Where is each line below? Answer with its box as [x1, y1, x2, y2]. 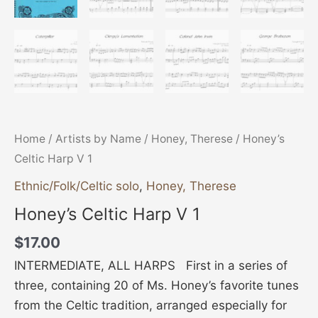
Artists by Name [55, 132, 141, 146]
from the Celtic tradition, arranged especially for [14, 297, 287, 312]
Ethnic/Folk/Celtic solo [14, 178, 139, 193]
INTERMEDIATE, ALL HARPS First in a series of [14, 258, 287, 273]
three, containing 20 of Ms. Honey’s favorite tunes [14, 278, 299, 292]
